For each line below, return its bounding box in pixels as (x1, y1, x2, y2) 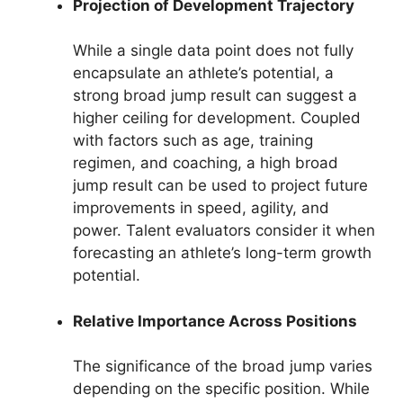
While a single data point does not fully (73, 41, 354, 60)
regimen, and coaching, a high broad (73, 154, 338, 173)
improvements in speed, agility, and (73, 199, 329, 218)
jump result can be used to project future (73, 176, 368, 195)
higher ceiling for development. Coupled (73, 109, 361, 128)
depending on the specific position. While (73, 380, 370, 399)
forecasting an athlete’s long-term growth (73, 244, 372, 263)
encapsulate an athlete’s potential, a (73, 64, 334, 83)
